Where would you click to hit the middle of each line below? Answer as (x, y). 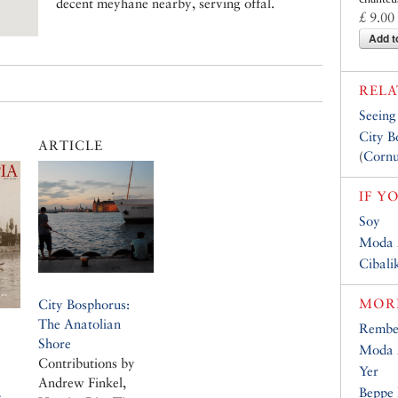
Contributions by (87, 362)
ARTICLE (71, 145)
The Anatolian (80, 323)
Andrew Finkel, (82, 382)
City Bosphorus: (84, 304)
